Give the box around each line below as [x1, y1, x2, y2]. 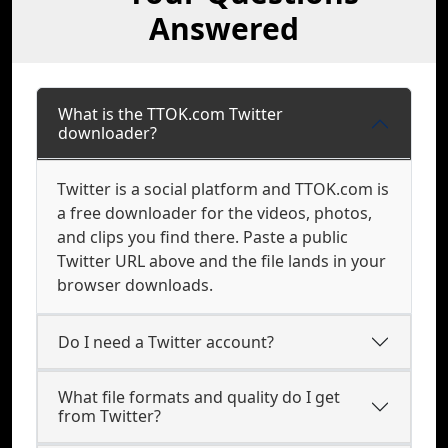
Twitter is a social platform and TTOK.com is [57, 178, 389, 200]
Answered [149, 8, 299, 49]
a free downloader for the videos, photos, [57, 202, 372, 224]
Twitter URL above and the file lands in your [57, 250, 386, 272]
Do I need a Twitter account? [58, 330, 274, 353]
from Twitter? [58, 405, 161, 427]
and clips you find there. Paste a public [57, 226, 348, 248]
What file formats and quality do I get [58, 386, 340, 408]
